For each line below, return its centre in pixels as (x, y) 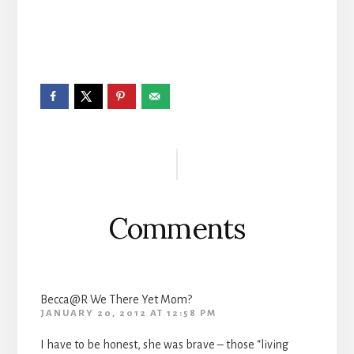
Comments (177, 228)
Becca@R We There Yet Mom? (116, 299)
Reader (84, 147)
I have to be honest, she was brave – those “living (164, 344)
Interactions (114, 181)
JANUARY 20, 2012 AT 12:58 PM (128, 313)
